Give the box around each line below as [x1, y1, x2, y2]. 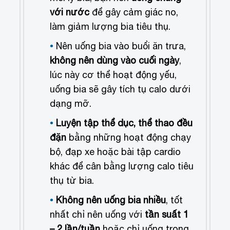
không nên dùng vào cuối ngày [50, 55, 180, 66]
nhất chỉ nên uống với [50, 209, 145, 220]
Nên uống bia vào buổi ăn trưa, [56, 41, 186, 52]
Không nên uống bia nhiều [56, 195, 166, 206]
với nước [50, 7, 90, 18]
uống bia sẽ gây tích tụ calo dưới [50, 84, 191, 95]
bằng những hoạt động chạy [66, 132, 191, 143]
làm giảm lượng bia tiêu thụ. [50, 21, 171, 32]
